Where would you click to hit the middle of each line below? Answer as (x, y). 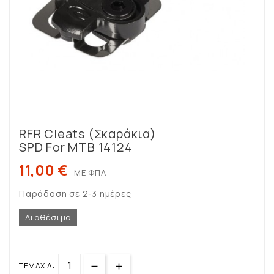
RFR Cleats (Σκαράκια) (87, 134)
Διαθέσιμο (48, 217)
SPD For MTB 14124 (76, 147)
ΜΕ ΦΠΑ (90, 173)
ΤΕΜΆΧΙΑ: (37, 266)
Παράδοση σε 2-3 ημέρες (75, 194)
